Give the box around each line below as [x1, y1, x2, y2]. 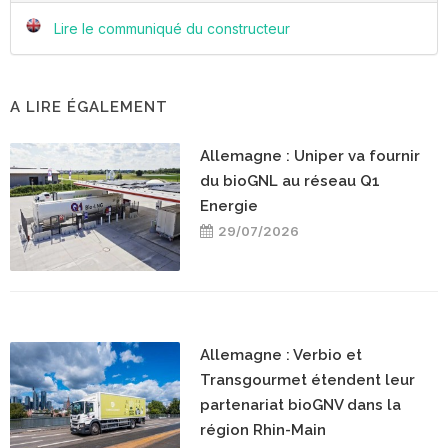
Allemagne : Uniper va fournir [200, 147, 420, 166]
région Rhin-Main [200, 421, 326, 440]
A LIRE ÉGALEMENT [10, 98, 168, 117]
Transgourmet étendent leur [200, 371, 415, 390]
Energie [200, 197, 258, 216]
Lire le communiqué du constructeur [54, 20, 290, 38]
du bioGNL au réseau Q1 [200, 172, 380, 191]
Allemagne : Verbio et [200, 346, 362, 365]
